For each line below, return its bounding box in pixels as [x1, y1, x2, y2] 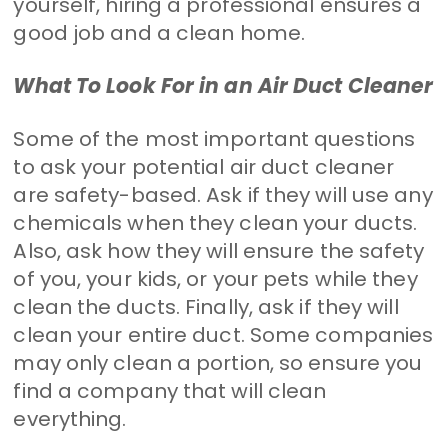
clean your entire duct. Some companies [13, 320, 434, 349]
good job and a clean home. [13, 18, 306, 47]
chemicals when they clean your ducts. [13, 208, 418, 237]
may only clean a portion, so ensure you [13, 348, 423, 377]
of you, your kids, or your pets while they [13, 264, 418, 293]
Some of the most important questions [13, 124, 416, 153]
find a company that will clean [13, 376, 327, 405]
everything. [13, 404, 127, 433]
